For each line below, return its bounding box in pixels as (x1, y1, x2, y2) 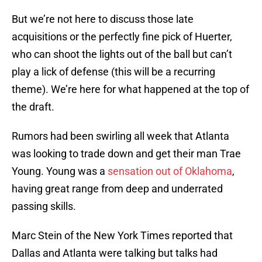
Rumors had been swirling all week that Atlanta (12, 130, 229, 143)
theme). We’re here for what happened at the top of (12, 83, 249, 96)
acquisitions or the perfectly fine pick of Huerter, (12, 30, 232, 43)
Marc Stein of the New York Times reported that (12, 229, 233, 242)
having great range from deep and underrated (12, 182, 223, 195)
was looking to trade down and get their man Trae (12, 147, 241, 160)
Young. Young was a (12, 165, 108, 178)
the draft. (12, 101, 54, 113)
